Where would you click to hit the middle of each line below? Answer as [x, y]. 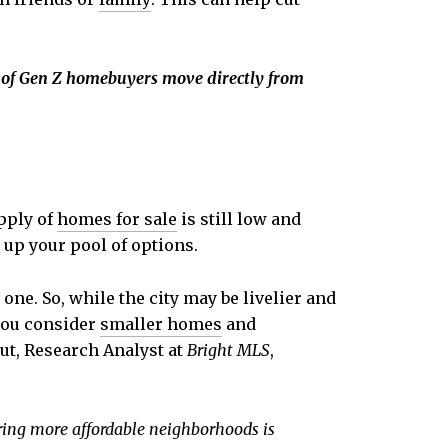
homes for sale [117, 219]
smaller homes [161, 324]
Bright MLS [228, 350]
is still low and [239, 219]
